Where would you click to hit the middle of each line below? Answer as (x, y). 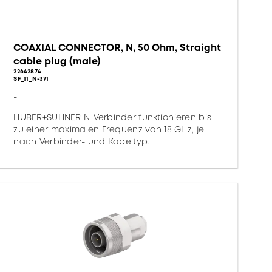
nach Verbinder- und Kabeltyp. (82, 141)
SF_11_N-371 (31, 79)
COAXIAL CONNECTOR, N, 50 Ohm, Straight (117, 48)
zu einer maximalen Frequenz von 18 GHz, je (109, 129)
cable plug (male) (57, 61)
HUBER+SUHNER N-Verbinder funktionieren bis (113, 117)
